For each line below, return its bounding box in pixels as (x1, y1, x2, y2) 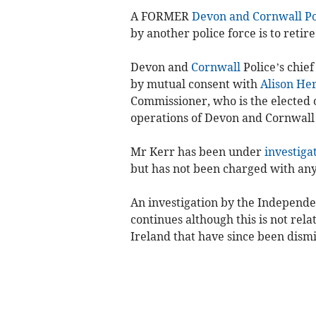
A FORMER (130, 9, 192, 24)
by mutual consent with (130, 77, 260, 92)
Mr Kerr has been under (130, 145, 265, 159)
